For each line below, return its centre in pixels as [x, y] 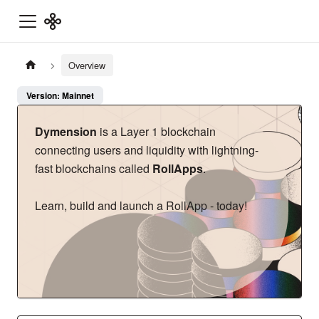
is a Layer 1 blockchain [156, 132]
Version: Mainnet [60, 96]
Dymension [66, 132]
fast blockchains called [94, 169]
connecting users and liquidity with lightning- [147, 150]
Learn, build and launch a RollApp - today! [141, 206]
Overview [87, 66]
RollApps [178, 169]
